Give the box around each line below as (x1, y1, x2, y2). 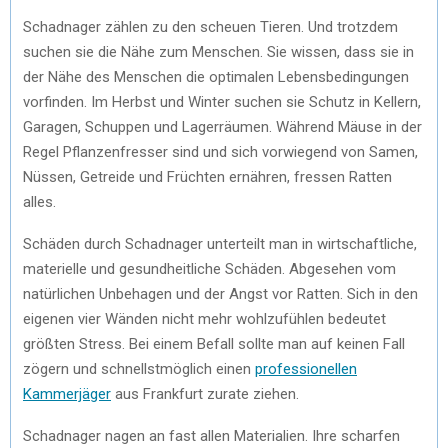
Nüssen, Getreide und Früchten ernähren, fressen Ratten (23, 167, 392, 186)
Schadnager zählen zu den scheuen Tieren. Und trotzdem (23, 17, 398, 36)
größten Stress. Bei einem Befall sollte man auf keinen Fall (23, 334, 405, 353)
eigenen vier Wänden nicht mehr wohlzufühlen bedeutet (23, 309, 386, 328)
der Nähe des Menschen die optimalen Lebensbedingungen (23, 67, 409, 86)
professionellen (255, 359, 357, 378)
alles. (23, 192, 56, 211)
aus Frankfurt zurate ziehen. (111, 384, 299, 403)
